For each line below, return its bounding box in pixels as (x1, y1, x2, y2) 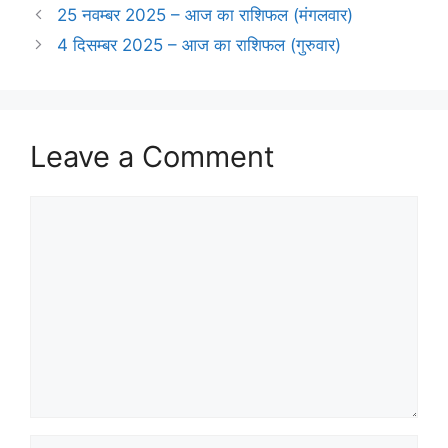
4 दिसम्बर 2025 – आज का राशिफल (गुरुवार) (57, 34, 342, 55)
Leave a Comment (30, 138, 275, 174)
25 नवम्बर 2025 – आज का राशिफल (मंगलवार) (57, 4, 354, 25)
